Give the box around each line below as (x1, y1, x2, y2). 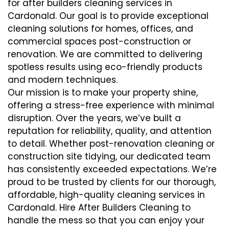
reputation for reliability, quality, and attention (8, 125, 212, 138)
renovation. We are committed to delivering (8, 48, 202, 61)
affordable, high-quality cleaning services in (8, 189, 205, 201)
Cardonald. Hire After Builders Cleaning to (8, 201, 191, 214)
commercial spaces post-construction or (8, 35, 191, 48)
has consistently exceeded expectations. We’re (8, 163, 217, 176)
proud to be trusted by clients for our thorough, (8, 176, 216, 189)
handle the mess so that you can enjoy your (8, 214, 204, 227)
